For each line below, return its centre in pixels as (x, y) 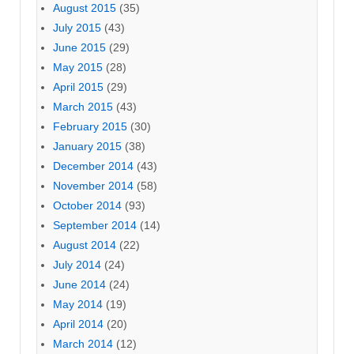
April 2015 (78, 87)
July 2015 (77, 28)
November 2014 (93, 186)
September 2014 (95, 225)
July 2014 (77, 265)
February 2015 (90, 126)
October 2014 (87, 205)
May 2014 (78, 304)
